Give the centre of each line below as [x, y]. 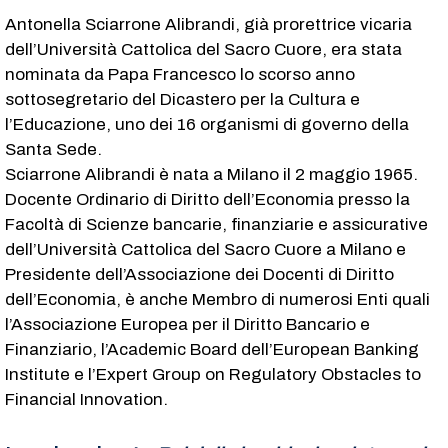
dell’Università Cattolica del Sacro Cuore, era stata [203, 49]
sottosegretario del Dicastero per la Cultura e [182, 99]
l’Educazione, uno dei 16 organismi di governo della [207, 124]
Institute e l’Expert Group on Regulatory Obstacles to [213, 374]
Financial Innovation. [86, 399]
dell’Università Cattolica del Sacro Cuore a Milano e [205, 249]
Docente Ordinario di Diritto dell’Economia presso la [207, 199]
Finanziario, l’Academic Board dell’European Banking [212, 349]
